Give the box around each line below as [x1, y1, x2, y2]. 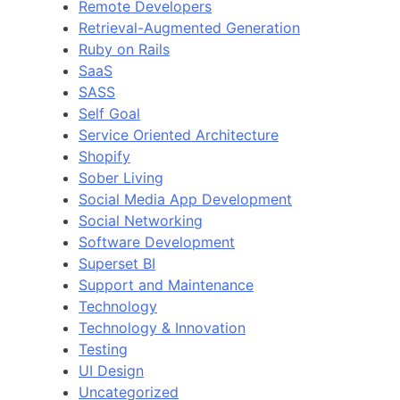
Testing [79, 339, 128, 358]
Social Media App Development [79, 189, 292, 208]
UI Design [79, 361, 144, 379]
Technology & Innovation [79, 318, 246, 337]
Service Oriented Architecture [79, 125, 279, 144]
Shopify [79, 146, 130, 165]
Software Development [79, 232, 235, 251]
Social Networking [79, 211, 203, 229]
